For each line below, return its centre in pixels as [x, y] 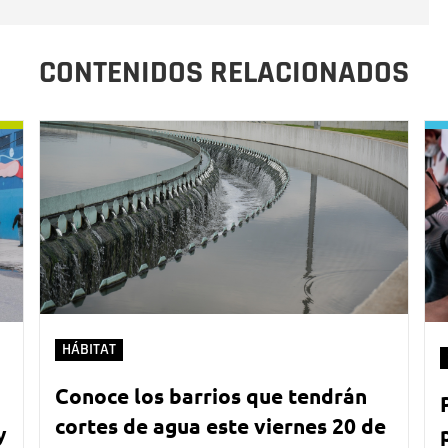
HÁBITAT [89, 349]
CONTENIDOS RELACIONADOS [224, 72]
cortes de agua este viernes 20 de [220, 425]
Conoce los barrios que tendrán [211, 395]
